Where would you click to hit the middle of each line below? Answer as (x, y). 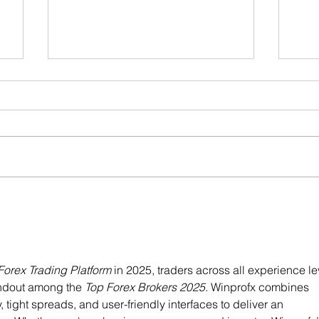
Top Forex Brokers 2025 (145, 287)
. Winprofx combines (258, 287)
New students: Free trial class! (148, 196)
